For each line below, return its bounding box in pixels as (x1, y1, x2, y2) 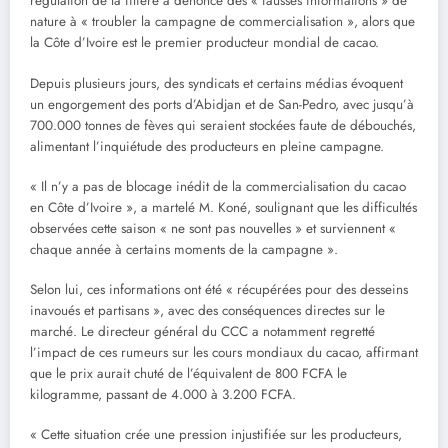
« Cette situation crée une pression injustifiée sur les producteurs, (30, 425, 402, 445)
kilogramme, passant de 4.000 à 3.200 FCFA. (30, 384, 296, 404)
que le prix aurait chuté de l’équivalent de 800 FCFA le (30, 363, 347, 383)
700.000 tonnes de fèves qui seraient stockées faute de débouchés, (30, 115, 416, 135)
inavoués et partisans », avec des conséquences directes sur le (30, 300, 385, 320)
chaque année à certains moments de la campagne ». (30, 239, 338, 259)
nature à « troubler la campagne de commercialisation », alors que (30, 12, 415, 32)
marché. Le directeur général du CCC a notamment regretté (30, 321, 375, 341)
